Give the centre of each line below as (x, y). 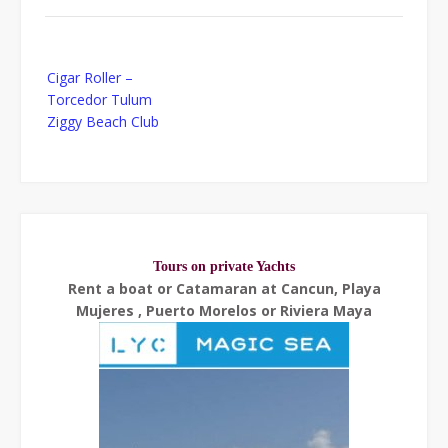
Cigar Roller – (90, 77)
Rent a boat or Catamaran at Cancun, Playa (224, 288)
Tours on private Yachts (224, 266)
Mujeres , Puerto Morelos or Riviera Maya (224, 310)
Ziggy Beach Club (103, 121)
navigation (77, 88)
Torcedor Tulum (99, 99)
